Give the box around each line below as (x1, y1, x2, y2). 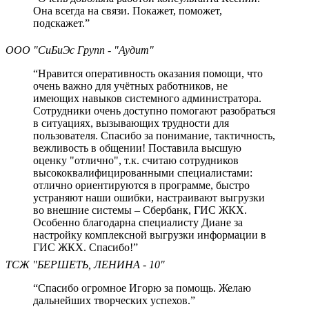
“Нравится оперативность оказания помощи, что (33, 68, 263, 80)
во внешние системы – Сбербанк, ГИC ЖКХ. (33, 204, 247, 217)
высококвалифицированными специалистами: (33, 167, 252, 179)
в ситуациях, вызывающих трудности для (33, 117, 229, 130)
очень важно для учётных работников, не (33, 80, 228, 92)
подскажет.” (33, 17, 90, 30)
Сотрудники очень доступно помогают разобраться (33, 105, 275, 117)
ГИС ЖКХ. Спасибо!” (33, 241, 138, 254)
